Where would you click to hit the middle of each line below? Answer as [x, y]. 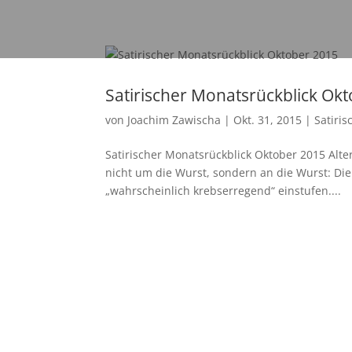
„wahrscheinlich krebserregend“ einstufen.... [224, 191]
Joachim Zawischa [174, 120]
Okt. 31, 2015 [268, 120]
